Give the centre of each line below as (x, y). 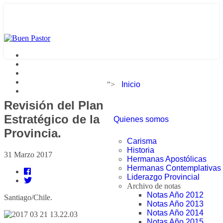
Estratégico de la (52, 119)
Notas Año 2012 (175, 195)
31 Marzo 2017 (28, 154)
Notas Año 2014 (175, 213)
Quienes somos (141, 119)
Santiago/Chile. (28, 197)
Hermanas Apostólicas (167, 159)
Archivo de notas (154, 186)
